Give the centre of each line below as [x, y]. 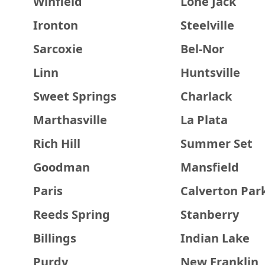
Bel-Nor [202, 49]
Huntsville [210, 72]
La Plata [204, 120]
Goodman [62, 167]
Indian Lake [215, 238]
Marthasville [70, 120]
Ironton [56, 25]
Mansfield [209, 167]
